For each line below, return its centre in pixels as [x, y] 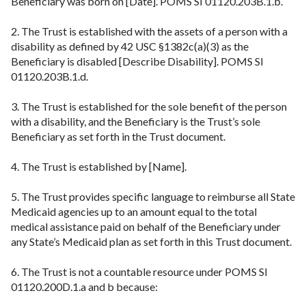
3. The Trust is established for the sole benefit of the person [149, 106]
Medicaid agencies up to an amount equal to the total [134, 211]
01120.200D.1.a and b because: [84, 287]
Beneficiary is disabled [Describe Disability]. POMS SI [137, 61]
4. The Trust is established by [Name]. [99, 166]
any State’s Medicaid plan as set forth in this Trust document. [151, 241]
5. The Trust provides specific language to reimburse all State [153, 196]
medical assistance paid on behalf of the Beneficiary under [146, 226]
